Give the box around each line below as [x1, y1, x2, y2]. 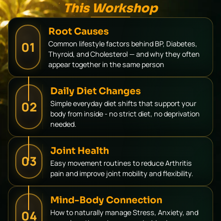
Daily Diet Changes [50, 85, 141, 97]
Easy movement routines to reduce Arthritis [50, 158, 192, 168]
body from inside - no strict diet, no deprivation [50, 109, 200, 118]
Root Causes [48, 25, 109, 37]
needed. [50, 119, 76, 129]
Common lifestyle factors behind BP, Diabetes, [48, 38, 197, 48]
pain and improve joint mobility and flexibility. [50, 168, 193, 178]
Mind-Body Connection [50, 194, 162, 206]
